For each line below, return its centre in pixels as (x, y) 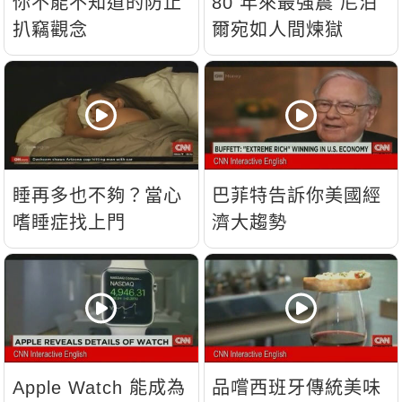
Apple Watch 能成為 (100, 388)
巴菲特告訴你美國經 (297, 195)
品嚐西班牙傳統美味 (297, 388)
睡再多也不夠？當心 (98, 195)
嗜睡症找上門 (70, 222)
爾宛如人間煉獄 (278, 29)
